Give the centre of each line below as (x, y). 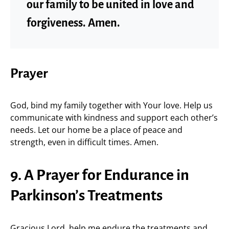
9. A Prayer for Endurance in (100, 175)
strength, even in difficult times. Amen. (84, 142)
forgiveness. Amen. (73, 23)
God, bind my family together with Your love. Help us (111, 105)
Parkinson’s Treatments (86, 195)
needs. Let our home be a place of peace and (96, 130)
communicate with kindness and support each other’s (114, 118)
